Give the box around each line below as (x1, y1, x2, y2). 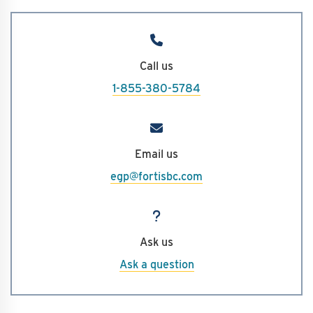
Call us (140, 59, 173, 73)
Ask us (140, 235, 173, 249)
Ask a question (119, 258, 194, 271)
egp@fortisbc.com (110, 170, 203, 183)
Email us (135, 147, 178, 161)
